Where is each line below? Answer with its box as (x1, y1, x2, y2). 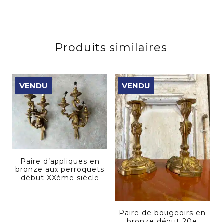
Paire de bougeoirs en (118, 208, 206, 217)
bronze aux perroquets (15, 165, 105, 174)
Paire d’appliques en (20, 156, 100, 166)
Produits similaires (55, 40, 167, 54)
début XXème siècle (20, 173, 99, 182)
